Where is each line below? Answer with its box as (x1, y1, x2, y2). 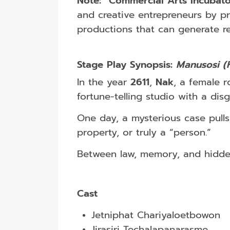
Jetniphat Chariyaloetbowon (91, 207, 220, 222)
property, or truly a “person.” (76, 125, 211, 140)
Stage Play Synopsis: (76, 57, 176, 72)
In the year (76, 74, 130, 89)
